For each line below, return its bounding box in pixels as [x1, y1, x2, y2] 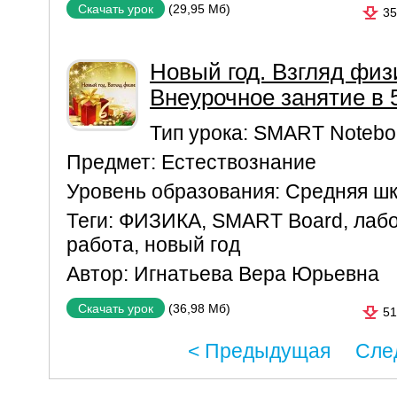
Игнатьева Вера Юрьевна [134, 262, 379, 285]
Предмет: [66, 151, 161, 174]
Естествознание [161, 151, 316, 174]
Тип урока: [150, 121, 253, 144]
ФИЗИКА [119, 209, 201, 232]
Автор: [66, 262, 134, 285]
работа [66, 233, 134, 256]
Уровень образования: [66, 180, 285, 203]
